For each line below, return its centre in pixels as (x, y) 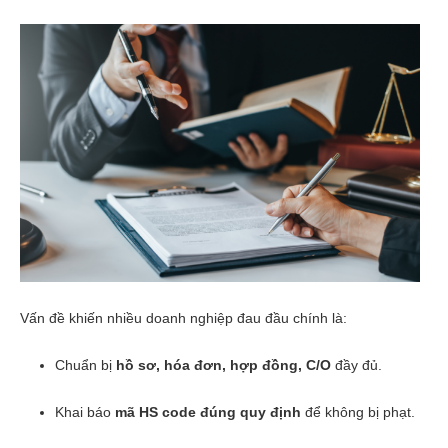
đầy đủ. (356, 364)
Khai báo (85, 411)
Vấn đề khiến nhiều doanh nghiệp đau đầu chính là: (183, 317)
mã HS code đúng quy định (208, 411)
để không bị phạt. (358, 411)
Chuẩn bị (85, 364)
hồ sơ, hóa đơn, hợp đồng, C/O (223, 364)
